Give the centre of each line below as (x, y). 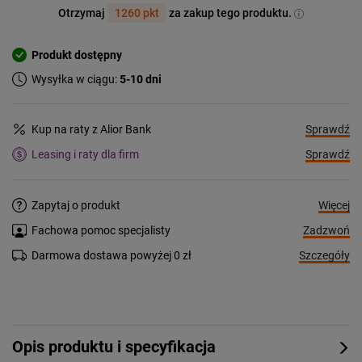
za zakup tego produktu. (230, 13)
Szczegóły (324, 256)
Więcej (334, 205)
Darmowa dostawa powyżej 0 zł (112, 256)
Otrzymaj (83, 13)
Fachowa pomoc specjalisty (101, 231)
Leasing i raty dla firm (85, 155)
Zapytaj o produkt (76, 205)
